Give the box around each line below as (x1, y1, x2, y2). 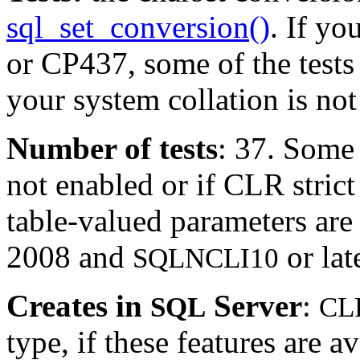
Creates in (6, 288, 150, 323)
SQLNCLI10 (133, 242, 279, 274)
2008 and (6, 239, 133, 274)
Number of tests (6, 130, 218, 166)
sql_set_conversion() (6, 9, 270, 44)
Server (206, 288, 302, 323)
